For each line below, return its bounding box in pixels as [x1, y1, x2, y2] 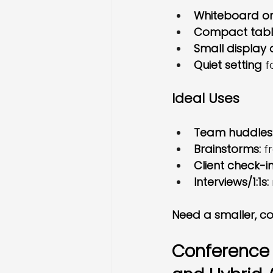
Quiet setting [194, 57, 262, 73]
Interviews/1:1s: [194, 174, 269, 190]
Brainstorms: [194, 141, 261, 157]
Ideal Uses [172, 89, 239, 108]
